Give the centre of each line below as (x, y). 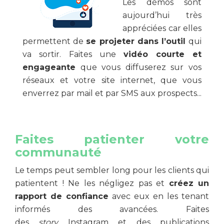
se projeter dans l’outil (137, 41)
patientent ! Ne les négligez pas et (92, 183)
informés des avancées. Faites (112, 209)
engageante (49, 67)
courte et (179, 54)
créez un (189, 183)
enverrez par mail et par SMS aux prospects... (112, 93)
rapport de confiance (62, 196)
